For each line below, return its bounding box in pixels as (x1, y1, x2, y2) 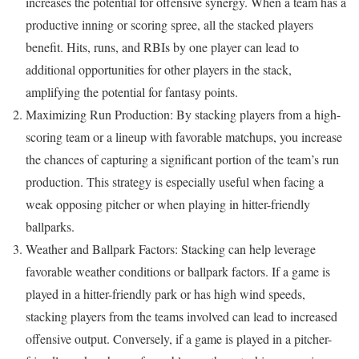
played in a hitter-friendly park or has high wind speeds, (26, 284, 305, 302)
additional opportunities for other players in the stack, (26, 60, 292, 78)
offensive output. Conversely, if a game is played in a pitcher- (26, 329, 332, 347)
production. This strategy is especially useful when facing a (26, 172, 324, 190)
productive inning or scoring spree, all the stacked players (26, 15, 313, 33)
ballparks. (26, 217, 75, 235)
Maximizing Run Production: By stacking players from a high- (26, 105, 341, 123)
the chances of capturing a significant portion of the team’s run (26, 150, 339, 167)
